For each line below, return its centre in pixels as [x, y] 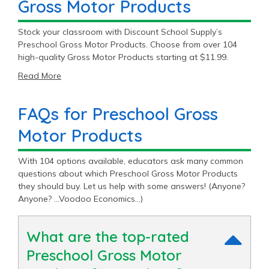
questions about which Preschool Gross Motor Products [128, 173]
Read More [40, 75]
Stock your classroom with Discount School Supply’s [120, 32]
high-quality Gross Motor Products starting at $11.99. [123, 57]
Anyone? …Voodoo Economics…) [80, 198]
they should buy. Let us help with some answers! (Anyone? [131, 186]
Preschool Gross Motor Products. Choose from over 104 [128, 44]
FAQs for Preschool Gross [118, 113]
